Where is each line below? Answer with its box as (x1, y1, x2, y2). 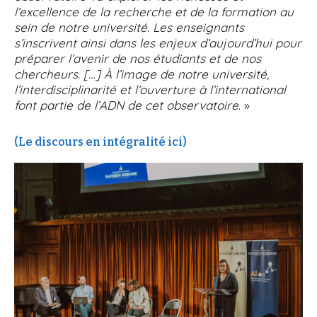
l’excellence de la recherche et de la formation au (14, 4, 294, 19)
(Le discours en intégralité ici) (14, 134, 187, 149)
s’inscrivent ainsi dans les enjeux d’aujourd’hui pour (14, 35, 301, 50)
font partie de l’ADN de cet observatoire (14, 97, 238, 113)
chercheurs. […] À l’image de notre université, (14, 66, 269, 81)
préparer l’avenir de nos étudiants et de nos (14, 50, 261, 66)
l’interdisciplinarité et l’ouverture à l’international (14, 81, 286, 97)
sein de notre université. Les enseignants (14, 19, 244, 35)
